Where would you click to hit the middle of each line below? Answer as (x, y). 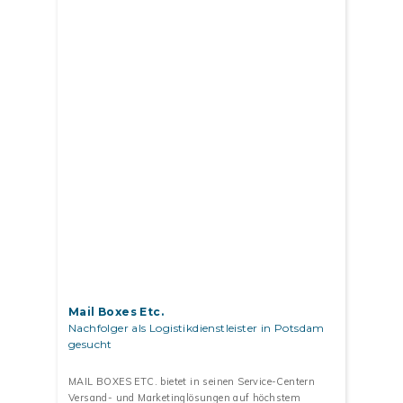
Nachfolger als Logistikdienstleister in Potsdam (197, 328)
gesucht (90, 345)
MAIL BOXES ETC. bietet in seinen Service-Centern (192, 382)
